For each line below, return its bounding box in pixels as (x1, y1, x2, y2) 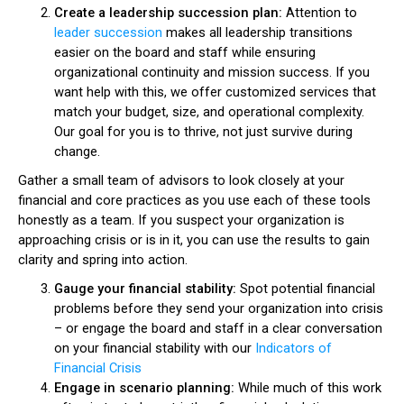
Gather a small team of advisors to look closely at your (18, 172, 344, 188)
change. (54, 143, 100, 160)
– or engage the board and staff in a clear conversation (54, 320, 382, 336)
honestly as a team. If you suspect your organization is (18, 212, 344, 228)
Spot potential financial (240, 280, 375, 297)
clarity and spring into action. (18, 252, 188, 268)
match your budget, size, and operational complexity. (54, 104, 364, 120)
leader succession (54, 24, 162, 41)
